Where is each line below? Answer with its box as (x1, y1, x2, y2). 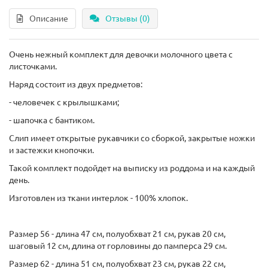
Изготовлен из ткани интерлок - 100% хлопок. (9, 193, 188, 203)
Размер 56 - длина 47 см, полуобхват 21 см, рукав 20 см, (9, 229, 226, 239)
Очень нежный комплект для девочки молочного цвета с (9, 50, 233, 59)
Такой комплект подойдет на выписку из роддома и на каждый (9, 163, 255, 173)
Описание (29, 14, 68, 23)
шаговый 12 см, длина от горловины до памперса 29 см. (9, 241, 227, 251)
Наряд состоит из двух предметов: (9, 80, 142, 89)
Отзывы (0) (105, 14, 150, 23)
